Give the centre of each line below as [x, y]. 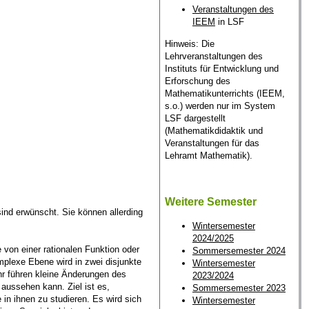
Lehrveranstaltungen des [213, 56]
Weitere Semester [210, 201]
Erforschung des [197, 81]
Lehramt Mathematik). [208, 155]
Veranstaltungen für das [212, 143]
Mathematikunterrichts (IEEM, [225, 93]
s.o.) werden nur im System [220, 106]
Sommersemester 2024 [239, 251]
